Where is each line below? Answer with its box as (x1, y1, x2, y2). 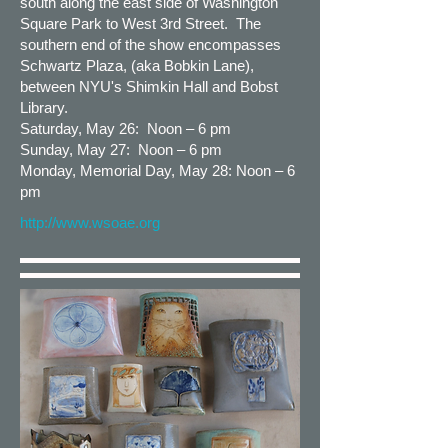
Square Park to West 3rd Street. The (20, 15, 261, 32)
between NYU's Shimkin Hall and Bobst (20, 78, 278, 95)
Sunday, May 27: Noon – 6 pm (20, 141, 222, 158)
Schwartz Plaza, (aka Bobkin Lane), (20, 57, 254, 74)
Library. (20, 99, 68, 116)
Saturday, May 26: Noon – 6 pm (20, 120, 231, 137)
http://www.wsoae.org (20, 214, 160, 231)
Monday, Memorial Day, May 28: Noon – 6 (20, 162, 295, 179)
